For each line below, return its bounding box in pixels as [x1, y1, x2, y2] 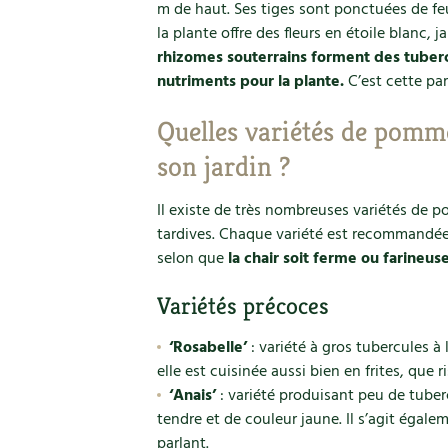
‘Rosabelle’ [168, 335, 247, 361]
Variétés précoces [157, 291, 329, 321]
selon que [157, 246, 224, 272]
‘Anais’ [168, 383, 216, 409]
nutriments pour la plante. [157, 69, 344, 95]
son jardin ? [157, 149, 290, 184]
